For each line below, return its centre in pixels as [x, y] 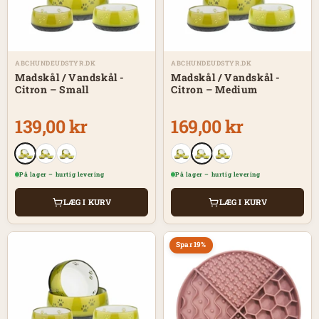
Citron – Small [52, 89]
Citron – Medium [214, 89]
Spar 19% [191, 245]
